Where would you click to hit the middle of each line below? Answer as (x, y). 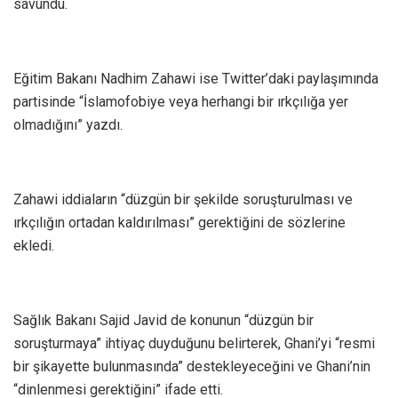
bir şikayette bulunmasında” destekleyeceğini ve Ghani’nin (192, 366)
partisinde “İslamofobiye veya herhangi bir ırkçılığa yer (181, 101)
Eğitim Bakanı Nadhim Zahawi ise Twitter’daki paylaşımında (196, 78)
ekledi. (34, 245)
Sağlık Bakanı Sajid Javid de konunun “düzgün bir (163, 320)
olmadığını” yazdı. (68, 124)
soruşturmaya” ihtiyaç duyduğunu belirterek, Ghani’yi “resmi (194, 343)
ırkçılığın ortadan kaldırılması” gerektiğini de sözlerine (179, 222)
